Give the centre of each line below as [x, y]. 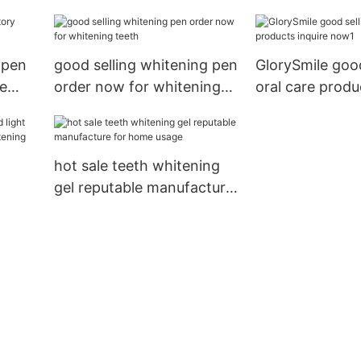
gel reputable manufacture [143, 188]
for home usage [107, 210]
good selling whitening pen [145, 65]
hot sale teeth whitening [137, 166]
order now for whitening [137, 87]
